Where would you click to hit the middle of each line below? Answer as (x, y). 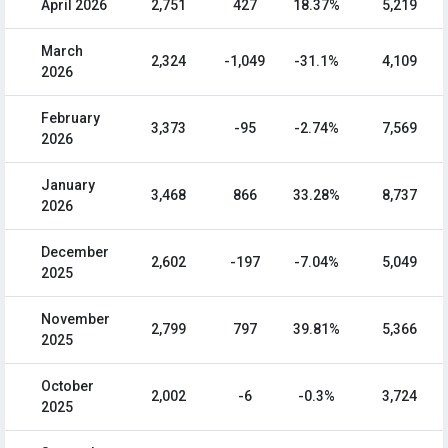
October (67, 386)
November (75, 319)
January (68, 185)
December (75, 252)
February (70, 118)
